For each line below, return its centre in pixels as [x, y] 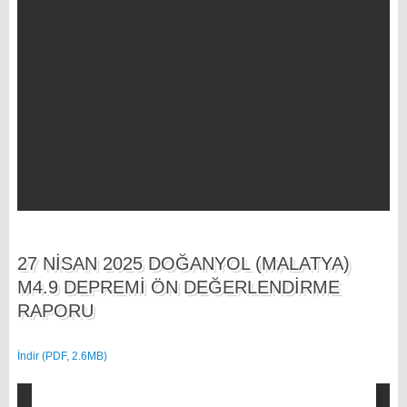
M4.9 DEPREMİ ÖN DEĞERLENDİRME [178, 288]
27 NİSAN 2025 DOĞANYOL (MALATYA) [183, 264]
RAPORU [55, 311]
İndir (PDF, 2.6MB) [62, 357]
